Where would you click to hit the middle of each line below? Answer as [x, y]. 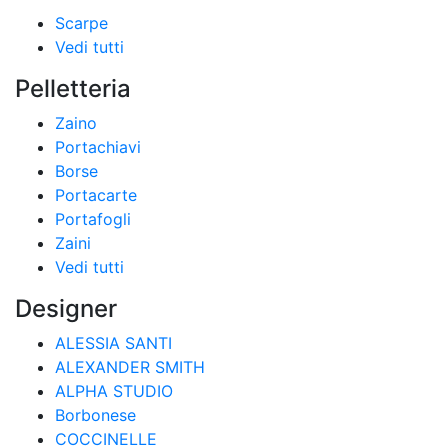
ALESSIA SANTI [113, 343]
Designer [66, 308]
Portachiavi [98, 147]
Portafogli [93, 219]
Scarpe [81, 23]
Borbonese [95, 415]
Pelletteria [73, 88]
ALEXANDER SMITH [130, 367]
